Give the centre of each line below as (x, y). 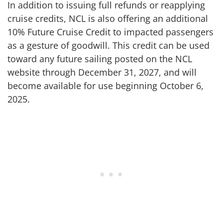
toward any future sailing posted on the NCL (100, 58)
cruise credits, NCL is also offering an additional (108, 18)
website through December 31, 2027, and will (102, 72)
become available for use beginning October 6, (106, 85)
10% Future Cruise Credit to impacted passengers (111, 32)
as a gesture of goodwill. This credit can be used (109, 45)
